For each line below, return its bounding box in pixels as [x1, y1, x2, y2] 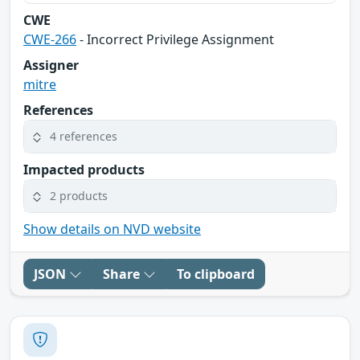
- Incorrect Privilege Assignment [76, 30, 274, 48]
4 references [50, 129, 117, 145]
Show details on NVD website [23, 219, 201, 238]
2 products [50, 188, 108, 204]
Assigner [23, 55, 79, 74]
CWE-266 [23, 30, 76, 48]
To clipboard [177, 264, 255, 283]
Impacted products [23, 160, 145, 178]
